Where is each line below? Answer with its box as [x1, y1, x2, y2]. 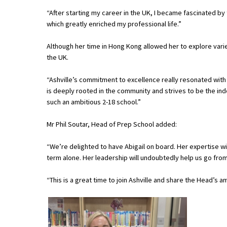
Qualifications [18, 162, 59, 171]
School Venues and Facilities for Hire [18, 106, 128, 115]
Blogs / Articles [18, 200, 64, 209]
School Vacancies [18, 125, 70, 134]
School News [18, 68, 57, 78]
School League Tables [18, 87, 84, 96]
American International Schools [18, 6, 111, 15]
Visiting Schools [18, 181, 65, 190]
